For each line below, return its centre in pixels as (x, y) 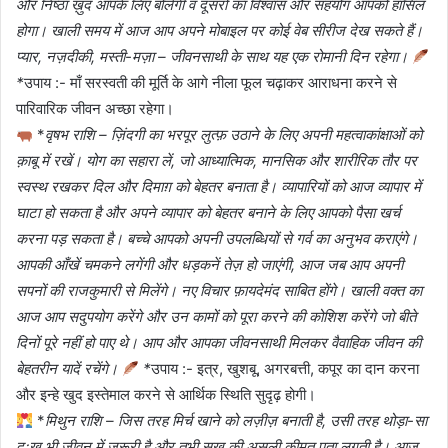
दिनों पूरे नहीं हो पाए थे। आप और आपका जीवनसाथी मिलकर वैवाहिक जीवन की (218, 343)
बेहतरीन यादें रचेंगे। (69, 369)
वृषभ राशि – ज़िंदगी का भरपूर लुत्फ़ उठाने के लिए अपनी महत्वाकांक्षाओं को (234, 135)
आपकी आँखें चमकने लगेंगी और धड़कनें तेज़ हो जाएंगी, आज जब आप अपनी (209, 265)
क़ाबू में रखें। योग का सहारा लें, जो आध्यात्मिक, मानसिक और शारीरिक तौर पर (216, 161)
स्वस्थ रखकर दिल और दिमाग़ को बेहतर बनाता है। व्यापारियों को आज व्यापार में (218, 187)
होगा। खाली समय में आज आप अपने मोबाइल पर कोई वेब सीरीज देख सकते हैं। (219, 31)
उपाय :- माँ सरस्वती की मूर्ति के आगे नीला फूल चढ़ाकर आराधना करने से (210, 83)
